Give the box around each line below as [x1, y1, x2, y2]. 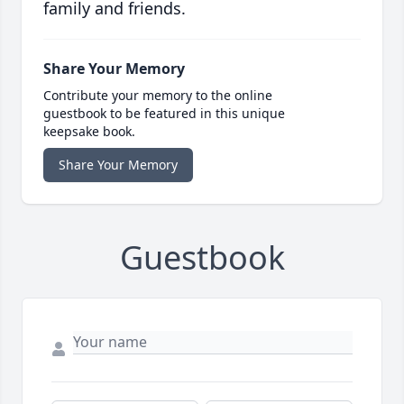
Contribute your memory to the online [43, 87, 272, 105]
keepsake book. [43, 123, 135, 141]
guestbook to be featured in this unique [43, 105, 285, 123]
